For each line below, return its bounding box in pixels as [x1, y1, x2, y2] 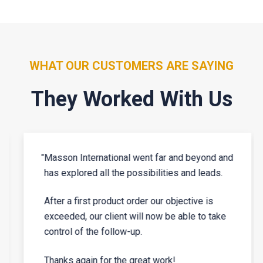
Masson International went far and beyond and [38, 151, 227, 163]
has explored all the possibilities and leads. [38, 167, 217, 178]
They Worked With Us [31, 86, 232, 112]
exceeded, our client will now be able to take [38, 211, 220, 222]
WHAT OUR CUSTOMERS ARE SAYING [29, 59, 234, 73]
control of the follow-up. [38, 226, 136, 238]
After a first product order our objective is [38, 195, 207, 207]
